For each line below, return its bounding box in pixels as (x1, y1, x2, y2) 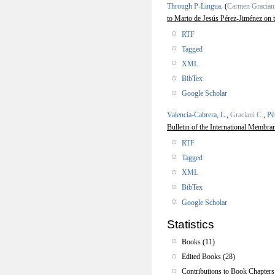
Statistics (167, 217, 214, 231)
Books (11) (182, 237, 215, 246)
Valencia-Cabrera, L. (167, 110, 227, 119)
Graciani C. (230, 110, 263, 119)
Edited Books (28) (182, 252, 235, 261)
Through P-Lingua (167, 1, 221, 10)
